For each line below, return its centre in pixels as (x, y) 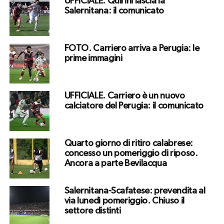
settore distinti (92, 211)
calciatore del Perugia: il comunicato (134, 106)
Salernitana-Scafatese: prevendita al (135, 191)
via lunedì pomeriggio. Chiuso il (124, 201)
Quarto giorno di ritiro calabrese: (129, 144)
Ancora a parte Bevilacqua (115, 164)
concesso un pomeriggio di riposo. (131, 154)
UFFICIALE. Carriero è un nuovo (124, 96)
